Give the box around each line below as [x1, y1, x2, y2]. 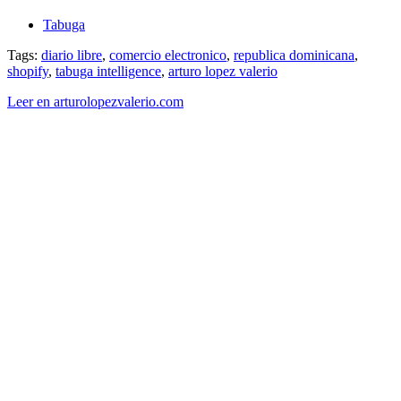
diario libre [41, 47, 102, 63]
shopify [7, 63, 48, 79]
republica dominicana [234, 47, 354, 63]
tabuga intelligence [55, 63, 161, 79]
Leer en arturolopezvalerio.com [7, 93, 183, 109]
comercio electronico [109, 47, 226, 63]
